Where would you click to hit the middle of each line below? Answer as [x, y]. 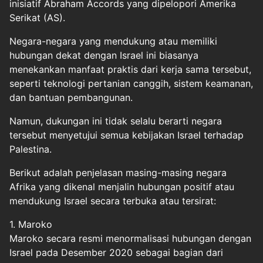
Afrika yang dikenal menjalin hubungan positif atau [122, 187]
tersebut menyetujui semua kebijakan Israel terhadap [127, 135]
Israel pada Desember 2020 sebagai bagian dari [116, 252]
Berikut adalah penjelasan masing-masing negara [118, 173]
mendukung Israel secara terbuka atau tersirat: [113, 201]
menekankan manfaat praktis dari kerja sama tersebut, [130, 69]
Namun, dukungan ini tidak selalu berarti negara [116, 121]
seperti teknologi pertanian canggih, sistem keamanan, [131, 83]
